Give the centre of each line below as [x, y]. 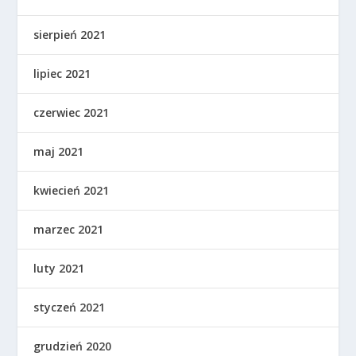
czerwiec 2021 [72, 112]
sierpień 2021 [70, 34]
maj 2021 [59, 151]
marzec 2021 [69, 229]
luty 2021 [59, 268]
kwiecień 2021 [72, 190]
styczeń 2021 [70, 307]
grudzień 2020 [73, 346]
